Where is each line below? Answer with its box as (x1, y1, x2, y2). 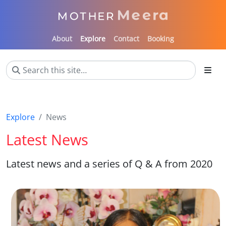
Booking (147, 33, 174, 43)
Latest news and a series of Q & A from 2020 (6, 156, 212, 171)
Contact (114, 33, 139, 43)
